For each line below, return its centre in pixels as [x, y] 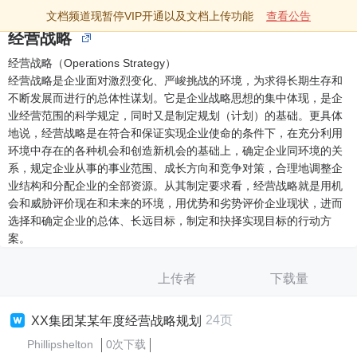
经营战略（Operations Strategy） [92, 63]
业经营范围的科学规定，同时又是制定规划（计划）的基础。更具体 [175, 116]
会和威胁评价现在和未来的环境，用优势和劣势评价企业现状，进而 [175, 203]
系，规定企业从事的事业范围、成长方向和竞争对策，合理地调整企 [175, 168]
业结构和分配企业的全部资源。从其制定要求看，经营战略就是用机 [175, 186]
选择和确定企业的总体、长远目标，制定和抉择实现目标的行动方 [170, 221]
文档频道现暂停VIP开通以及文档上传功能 [150, 16]
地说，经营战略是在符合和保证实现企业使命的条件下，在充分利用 [175, 133]
